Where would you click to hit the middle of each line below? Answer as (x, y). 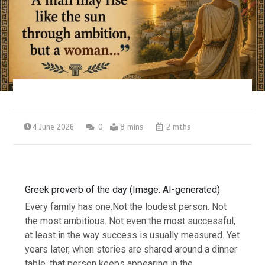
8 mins (132, 127)
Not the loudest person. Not (170, 206)
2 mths (178, 127)
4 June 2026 (54, 127)
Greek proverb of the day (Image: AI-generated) (123, 189)
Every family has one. (69, 206)
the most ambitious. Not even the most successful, (130, 221)
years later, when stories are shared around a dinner (131, 249)
